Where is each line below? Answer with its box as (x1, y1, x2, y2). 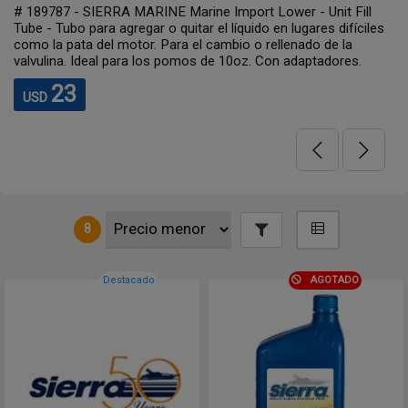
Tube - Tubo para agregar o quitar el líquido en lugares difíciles (14, 20, 384, 36)
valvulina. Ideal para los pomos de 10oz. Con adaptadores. (14, 53, 362, 69)
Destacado (103, 274, 155, 286)
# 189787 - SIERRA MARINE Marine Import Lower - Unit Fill (14, 4, 372, 20)
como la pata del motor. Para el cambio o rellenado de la (14, 36, 352, 53)
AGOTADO (311, 274, 359, 286)
